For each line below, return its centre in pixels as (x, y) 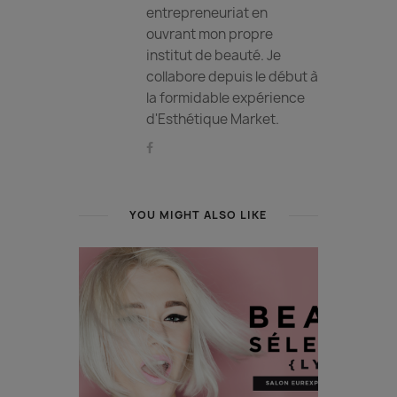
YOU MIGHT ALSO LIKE (198, 214)
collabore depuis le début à (232, 76)
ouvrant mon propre (210, 34)
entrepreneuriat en (207, 12)
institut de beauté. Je (214, 55)
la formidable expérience (226, 97)
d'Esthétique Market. (213, 119)
